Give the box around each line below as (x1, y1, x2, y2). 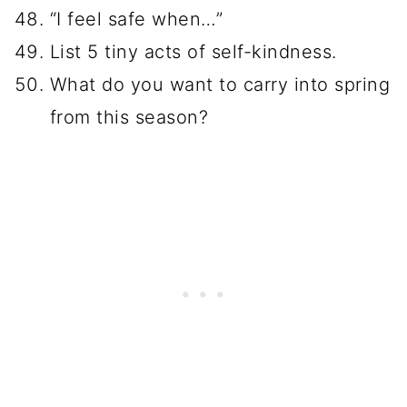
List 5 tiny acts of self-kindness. (49, 40, 337, 63)
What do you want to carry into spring (49, 73, 391, 95)
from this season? (49, 105, 209, 128)
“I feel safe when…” (49, 7, 223, 30)
